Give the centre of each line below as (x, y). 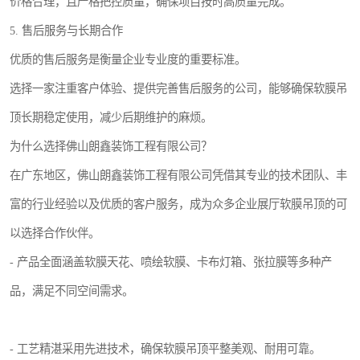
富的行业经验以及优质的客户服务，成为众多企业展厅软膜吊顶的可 (178, 204)
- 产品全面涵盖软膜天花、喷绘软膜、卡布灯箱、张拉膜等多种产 (171, 262)
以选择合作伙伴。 (55, 233)
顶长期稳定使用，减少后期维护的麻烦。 (111, 117)
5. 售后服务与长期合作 (66, 31)
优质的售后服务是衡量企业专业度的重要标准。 (128, 59)
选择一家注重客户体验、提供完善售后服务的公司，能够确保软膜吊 (178, 88)
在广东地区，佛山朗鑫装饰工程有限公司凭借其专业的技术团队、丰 (178, 175)
